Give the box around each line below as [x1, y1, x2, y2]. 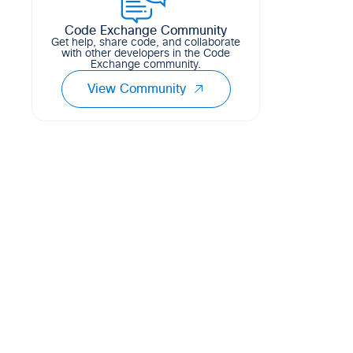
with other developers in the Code [61, 48, 230, 59]
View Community [87, 83, 186, 95]
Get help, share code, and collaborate [51, 37, 240, 48]
